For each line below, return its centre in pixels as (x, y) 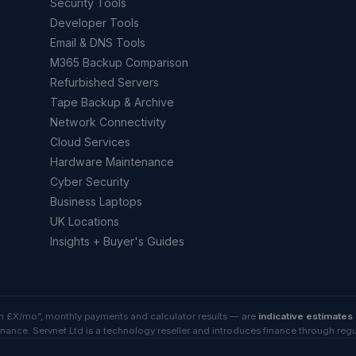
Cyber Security (89, 181)
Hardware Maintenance (112, 161)
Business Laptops (96, 201)
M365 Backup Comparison (119, 62)
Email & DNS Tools (97, 42)
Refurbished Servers (104, 82)
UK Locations (84, 221)
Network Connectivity (108, 122)
